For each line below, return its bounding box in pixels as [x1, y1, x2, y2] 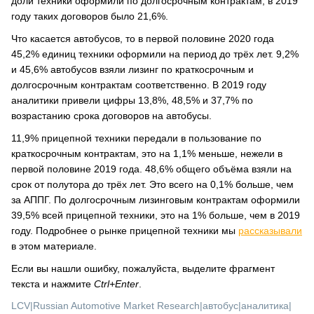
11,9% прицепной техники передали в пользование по [11, 132, 261, 144]
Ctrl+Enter [94, 278, 139, 289]
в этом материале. [11, 240, 97, 252]
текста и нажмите [11, 278, 94, 289]
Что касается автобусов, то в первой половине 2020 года [11, 33, 274, 44]
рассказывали [238, 225, 302, 236]
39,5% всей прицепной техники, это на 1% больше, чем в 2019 [11, 210, 300, 221]
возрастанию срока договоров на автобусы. [11, 110, 212, 121]
